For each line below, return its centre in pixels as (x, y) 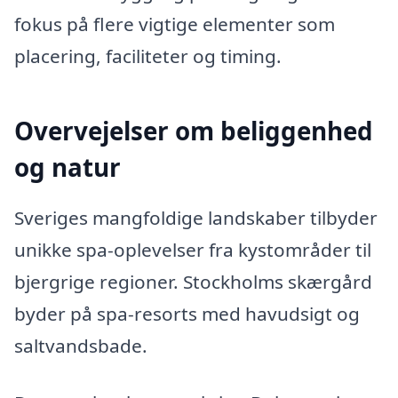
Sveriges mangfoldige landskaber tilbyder (196, 218)
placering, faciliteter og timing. (148, 56)
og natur (68, 167)
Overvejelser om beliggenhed (194, 130)
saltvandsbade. (81, 346)
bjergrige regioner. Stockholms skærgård (193, 282)
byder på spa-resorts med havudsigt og (187, 314)
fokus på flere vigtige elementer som (175, 24)
